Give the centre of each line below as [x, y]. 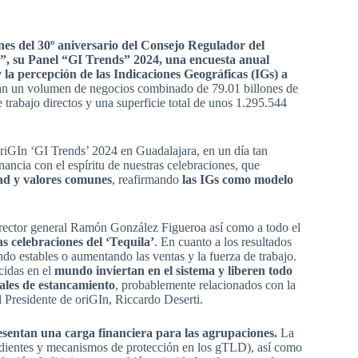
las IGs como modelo [238, 180]
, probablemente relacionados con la [206, 285]
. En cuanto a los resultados [223, 242]
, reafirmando [147, 180]
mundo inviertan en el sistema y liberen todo [174, 271]
